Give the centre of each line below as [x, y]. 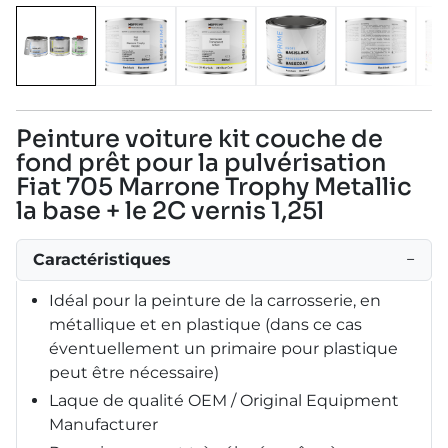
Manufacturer [103, 424]
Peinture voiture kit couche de [199, 138]
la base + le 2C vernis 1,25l [170, 210]
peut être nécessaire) [134, 372]
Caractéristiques [102, 259]
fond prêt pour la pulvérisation [201, 162]
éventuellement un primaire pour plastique [223, 348]
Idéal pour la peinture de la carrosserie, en [215, 300]
